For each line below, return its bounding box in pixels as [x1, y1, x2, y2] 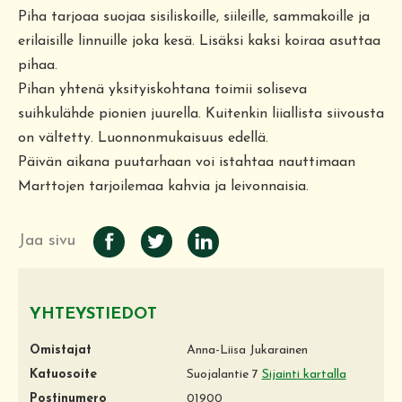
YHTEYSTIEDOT [30, 305, 157, 323]
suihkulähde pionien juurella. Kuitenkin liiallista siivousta [18, 106, 384, 121]
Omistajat [30, 343, 92, 357]
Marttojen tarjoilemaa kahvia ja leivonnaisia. [18, 179, 309, 194]
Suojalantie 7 [186, 367, 262, 381]
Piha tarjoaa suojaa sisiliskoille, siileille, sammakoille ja [18, 9, 370, 24]
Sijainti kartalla [261, 367, 346, 381]
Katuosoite [30, 367, 97, 381]
